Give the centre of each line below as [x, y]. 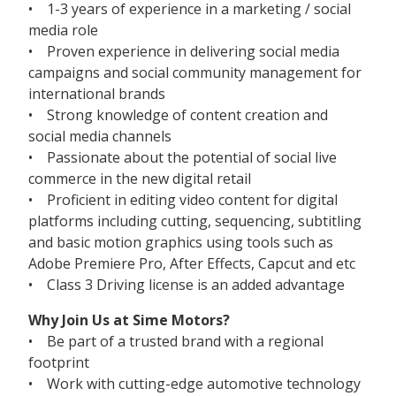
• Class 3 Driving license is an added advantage [187, 284]
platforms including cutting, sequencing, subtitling [195, 221]
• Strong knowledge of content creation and [178, 114]
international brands [97, 93]
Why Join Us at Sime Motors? [129, 320]
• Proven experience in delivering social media [184, 51]
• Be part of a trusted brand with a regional [176, 341]
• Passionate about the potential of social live [183, 157]
